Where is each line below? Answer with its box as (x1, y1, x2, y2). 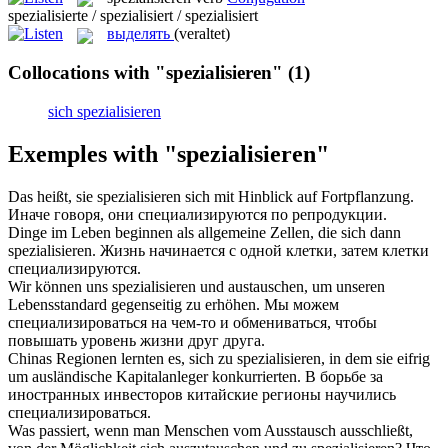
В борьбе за (305, 367, 383, 385)
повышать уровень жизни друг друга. (8, 331, 265, 349)
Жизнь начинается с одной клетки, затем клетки (100, 241, 429, 259)
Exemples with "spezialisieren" (8, 140, 329, 167)
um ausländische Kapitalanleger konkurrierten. (8, 367, 301, 385)
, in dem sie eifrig (321, 349, 430, 367)
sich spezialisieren (48, 102, 161, 120)
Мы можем (264, 295, 339, 313)
